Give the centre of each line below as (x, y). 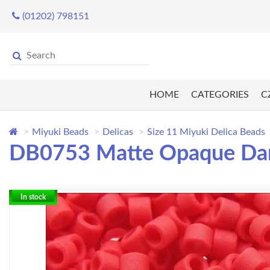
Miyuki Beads (60, 132)
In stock (33, 197)
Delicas (118, 132)
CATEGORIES (220, 95)
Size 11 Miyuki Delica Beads (206, 132)
